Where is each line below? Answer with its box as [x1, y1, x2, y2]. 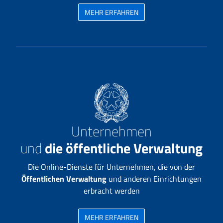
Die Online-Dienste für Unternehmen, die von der [28, 161, 195, 173]
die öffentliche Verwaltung [45, 137, 203, 159]
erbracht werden [83, 185, 140, 197]
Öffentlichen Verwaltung [21, 173, 109, 185]
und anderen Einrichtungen [109, 173, 202, 185]
